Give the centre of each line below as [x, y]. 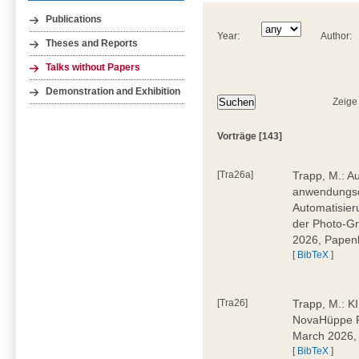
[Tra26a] [236, 174]
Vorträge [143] [250, 136]
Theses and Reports [92, 43]
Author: [338, 36]
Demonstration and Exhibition [113, 91]
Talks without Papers [93, 67]
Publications [74, 19]
